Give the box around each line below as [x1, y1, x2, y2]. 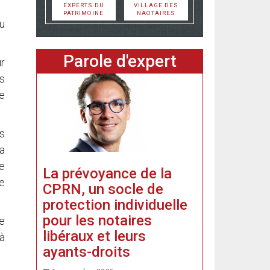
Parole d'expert [63, 51, 177, 71]
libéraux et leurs [43, 227, 146, 245]
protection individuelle [43, 196, 187, 213]
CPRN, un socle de [43, 180, 163, 198]
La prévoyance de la [43, 165, 172, 182]
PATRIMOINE [63, 10, 104, 16]
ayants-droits [43, 243, 130, 260]
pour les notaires [43, 212, 152, 229]
